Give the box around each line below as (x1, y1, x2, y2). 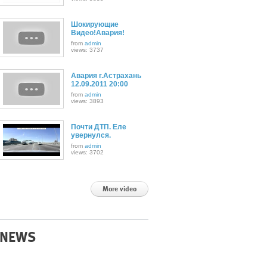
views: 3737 (70, 46, 104, 53)
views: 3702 (70, 149, 104, 156)
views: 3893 (70, 98, 104, 104)
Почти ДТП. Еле (70, 123, 126, 131)
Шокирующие (70, 20, 119, 29)
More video (102, 185, 136, 193)
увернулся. (70, 131, 111, 139)
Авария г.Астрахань (70, 72, 141, 80)
